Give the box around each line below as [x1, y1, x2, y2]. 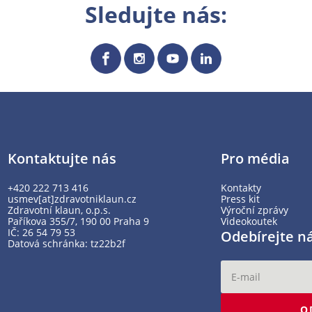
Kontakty [221, 180, 262, 194]
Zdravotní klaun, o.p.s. [7, 203, 111, 217]
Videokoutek [221, 214, 278, 228]
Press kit [221, 192, 260, 205]
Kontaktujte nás [7, 148, 116, 168]
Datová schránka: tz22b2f [7, 236, 125, 250]
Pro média [221, 148, 290, 168]
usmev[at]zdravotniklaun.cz [7, 192, 136, 205]
